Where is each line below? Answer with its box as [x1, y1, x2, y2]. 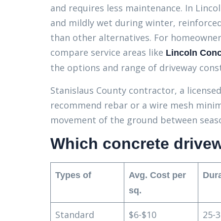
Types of [55, 170, 91, 180]
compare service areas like [50, 46, 166, 58]
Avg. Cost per [129, 170, 186, 180]
